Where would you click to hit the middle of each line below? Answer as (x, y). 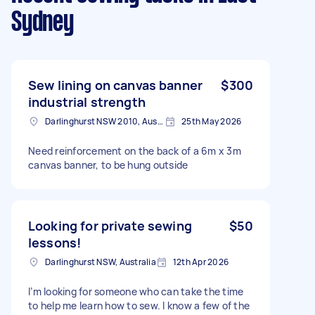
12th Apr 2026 (200, 262)
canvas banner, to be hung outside (108, 165)
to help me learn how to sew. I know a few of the (139, 305)
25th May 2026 (212, 121)
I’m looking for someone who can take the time (136, 291)
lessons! (55, 242)
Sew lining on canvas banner (116, 85)
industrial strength (87, 102)
